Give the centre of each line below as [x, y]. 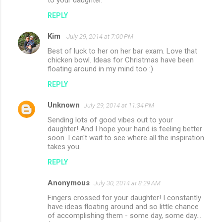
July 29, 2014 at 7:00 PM [100, 37]
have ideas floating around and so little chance [123, 207]
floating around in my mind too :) [100, 69]
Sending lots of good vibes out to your [110, 120]
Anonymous [69, 183]
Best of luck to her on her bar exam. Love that [122, 51]
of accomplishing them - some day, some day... [124, 216]
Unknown [64, 105]
